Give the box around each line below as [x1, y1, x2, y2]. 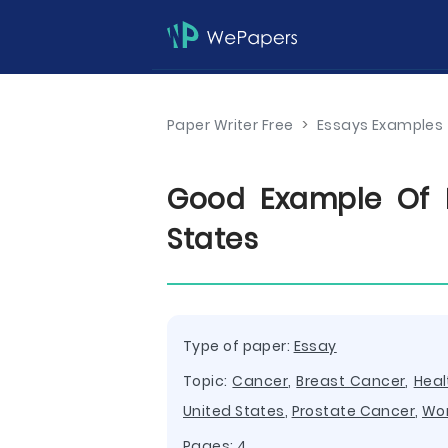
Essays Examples [316, 115, 444, 135]
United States [183, 401, 285, 421]
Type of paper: [183, 336, 294, 356]
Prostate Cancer [291, 401, 416, 421]
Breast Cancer [296, 371, 406, 391]
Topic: [183, 371, 233, 391]
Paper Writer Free [167, 115, 294, 135]
